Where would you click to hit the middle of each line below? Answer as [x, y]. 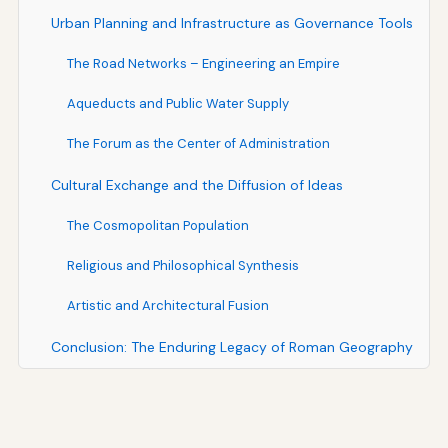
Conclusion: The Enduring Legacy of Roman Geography [231, 346]
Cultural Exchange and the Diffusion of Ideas [196, 184]
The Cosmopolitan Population [157, 225]
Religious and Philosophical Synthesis [182, 265]
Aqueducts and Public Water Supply [177, 103]
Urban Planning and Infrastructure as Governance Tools [231, 22]
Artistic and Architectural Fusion [167, 305]
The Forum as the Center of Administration [198, 143]
